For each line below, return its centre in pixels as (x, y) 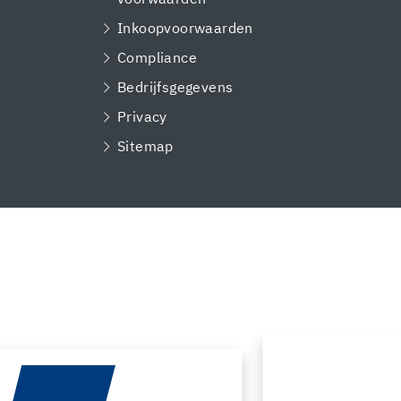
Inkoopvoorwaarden (185, 29)
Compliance (157, 58)
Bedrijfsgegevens (175, 88)
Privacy (142, 117)
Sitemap (145, 147)
